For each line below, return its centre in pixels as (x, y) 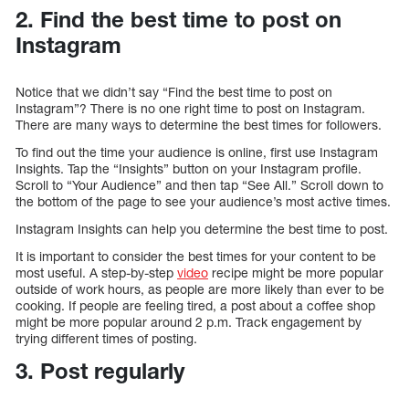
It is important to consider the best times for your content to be (196, 257)
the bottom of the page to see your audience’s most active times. (203, 202)
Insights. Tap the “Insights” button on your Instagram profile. (189, 169)
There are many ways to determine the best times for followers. (199, 125)
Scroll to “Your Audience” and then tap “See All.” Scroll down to (199, 185)
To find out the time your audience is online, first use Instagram (197, 152)
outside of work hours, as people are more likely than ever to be (200, 289)
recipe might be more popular (296, 273)
